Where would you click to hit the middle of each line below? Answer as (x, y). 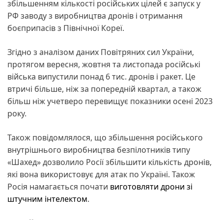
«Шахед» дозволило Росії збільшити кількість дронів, (110, 162)
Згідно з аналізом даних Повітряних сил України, (101, 52)
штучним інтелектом (47, 199)
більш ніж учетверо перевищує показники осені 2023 (110, 101)
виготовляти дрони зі (151, 186)
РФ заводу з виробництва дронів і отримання (95, 15)
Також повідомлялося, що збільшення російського (105, 137)
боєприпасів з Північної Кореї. (66, 28)
